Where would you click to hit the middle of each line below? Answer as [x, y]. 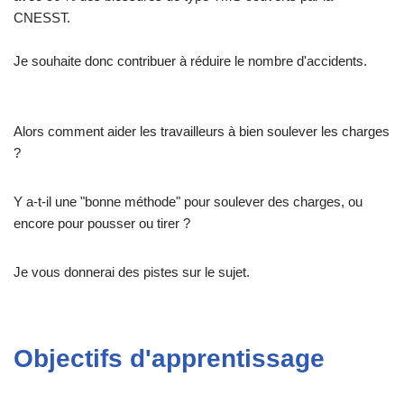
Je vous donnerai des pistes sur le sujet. [132, 272]
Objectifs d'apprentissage [169, 359]
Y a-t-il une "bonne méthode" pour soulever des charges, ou [188, 202]
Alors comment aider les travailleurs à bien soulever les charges [202, 132]
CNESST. [42, 18]
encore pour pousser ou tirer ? [102, 224]
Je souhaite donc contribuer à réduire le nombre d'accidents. [190, 61]
